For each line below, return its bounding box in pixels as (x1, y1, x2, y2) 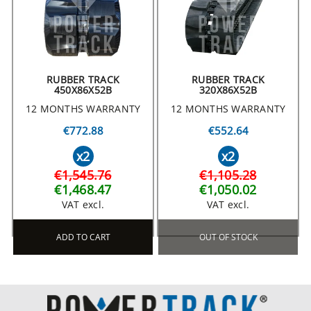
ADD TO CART (56, 231, 110, 244)
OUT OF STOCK (199, 231, 258, 244)
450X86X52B (53, 83, 112, 97)
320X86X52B (199, 83, 258, 97)
